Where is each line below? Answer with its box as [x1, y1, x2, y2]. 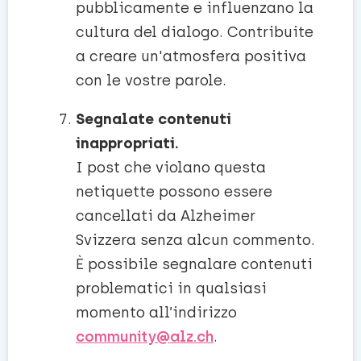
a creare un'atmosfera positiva [76, 48, 306, 65]
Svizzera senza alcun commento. [76, 231, 315, 249]
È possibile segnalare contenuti [76, 255, 313, 273]
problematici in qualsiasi [76, 280, 267, 297]
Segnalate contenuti [76, 110, 231, 128]
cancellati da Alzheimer [76, 207, 255, 225]
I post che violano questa [76, 159, 266, 176]
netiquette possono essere [76, 183, 272, 201]
